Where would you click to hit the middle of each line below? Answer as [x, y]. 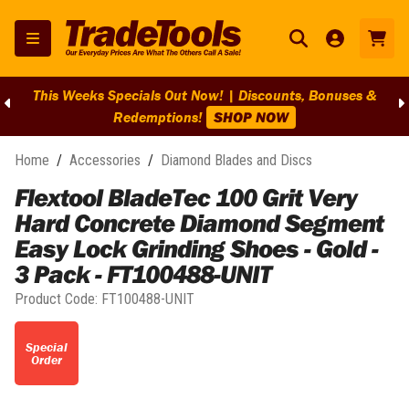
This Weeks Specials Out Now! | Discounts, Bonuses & [204, 95]
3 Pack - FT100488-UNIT [143, 273]
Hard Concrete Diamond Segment [199, 222]
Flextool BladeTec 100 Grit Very [186, 197]
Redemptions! [160, 117]
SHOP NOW [251, 117]
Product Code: [58, 299]
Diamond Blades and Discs [236, 160]
